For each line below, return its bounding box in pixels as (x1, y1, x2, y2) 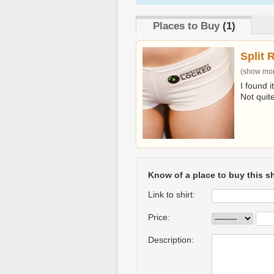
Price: (148, 212, 170, 222)
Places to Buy (152, 20, 220, 32)
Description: (148, 235, 194, 245)
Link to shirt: (148, 190, 195, 199)
